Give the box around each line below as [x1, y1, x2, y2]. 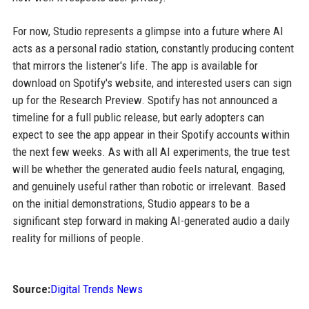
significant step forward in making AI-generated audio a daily [12, 213, 290, 228]
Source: [12, 281, 50, 296]
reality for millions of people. [12, 230, 144, 245]
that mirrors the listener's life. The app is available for [12, 58, 258, 72]
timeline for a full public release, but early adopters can [12, 110, 264, 124]
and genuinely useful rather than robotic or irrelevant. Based [12, 179, 286, 193]
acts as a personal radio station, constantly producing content [12, 41, 294, 55]
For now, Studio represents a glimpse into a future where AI [12, 23, 283, 38]
